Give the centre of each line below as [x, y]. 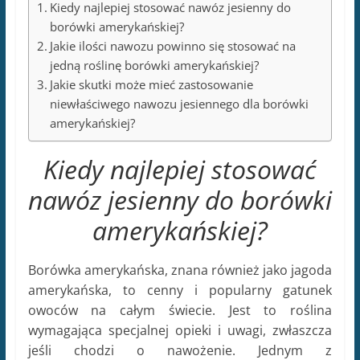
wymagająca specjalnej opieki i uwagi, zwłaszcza [180, 331]
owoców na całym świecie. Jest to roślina [180, 311]
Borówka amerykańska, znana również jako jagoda [180, 270]
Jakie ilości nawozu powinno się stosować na [173, 46]
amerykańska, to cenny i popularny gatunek [180, 290]
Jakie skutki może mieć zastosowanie [152, 85]
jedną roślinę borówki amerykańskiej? [155, 65]
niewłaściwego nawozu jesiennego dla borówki [180, 104]
